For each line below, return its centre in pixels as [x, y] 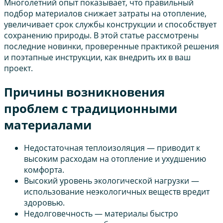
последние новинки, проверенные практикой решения [111, 46]
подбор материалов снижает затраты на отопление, [105, 13]
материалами [48, 124]
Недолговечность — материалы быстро [101, 214]
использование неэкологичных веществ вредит [117, 192]
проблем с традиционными [91, 108]
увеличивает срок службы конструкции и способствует [110, 24]
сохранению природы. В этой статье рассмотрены [101, 35]
